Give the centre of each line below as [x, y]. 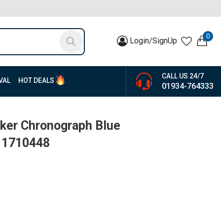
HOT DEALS [36, 80]
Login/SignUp [153, 40]
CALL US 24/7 [183, 76]
